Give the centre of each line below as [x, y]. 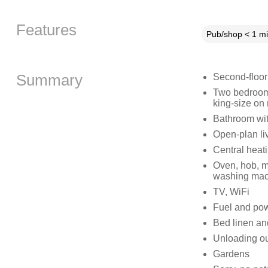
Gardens [231, 254]
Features [46, 30]
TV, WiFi [231, 191]
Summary [49, 80]
